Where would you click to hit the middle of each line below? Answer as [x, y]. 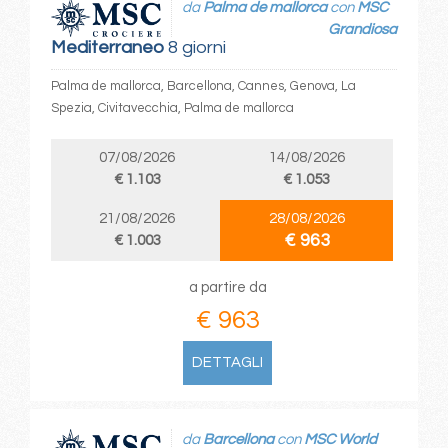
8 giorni [194, 47]
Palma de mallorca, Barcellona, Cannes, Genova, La [203, 85]
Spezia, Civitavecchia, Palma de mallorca [172, 107]
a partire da [227, 287]
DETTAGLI [228, 362]
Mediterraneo [107, 47]
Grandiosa [363, 30]
